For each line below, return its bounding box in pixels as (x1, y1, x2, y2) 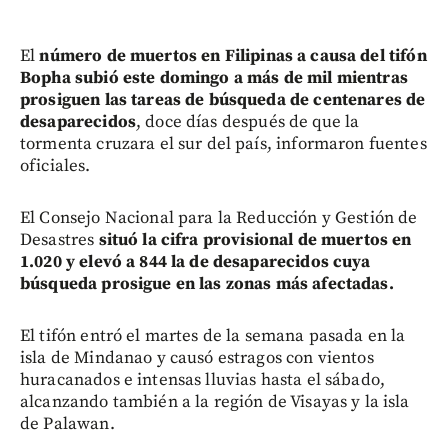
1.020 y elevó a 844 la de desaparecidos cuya (20, 250, 371, 273)
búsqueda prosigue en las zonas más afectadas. (20, 272, 394, 295)
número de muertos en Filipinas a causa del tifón (39, 44, 427, 67)
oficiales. (20, 154, 91, 177)
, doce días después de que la (135, 110, 360, 133)
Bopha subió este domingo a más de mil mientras (20, 66, 408, 89)
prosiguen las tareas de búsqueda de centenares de (20, 88, 426, 111)
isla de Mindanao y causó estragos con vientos (20, 346, 374, 369)
